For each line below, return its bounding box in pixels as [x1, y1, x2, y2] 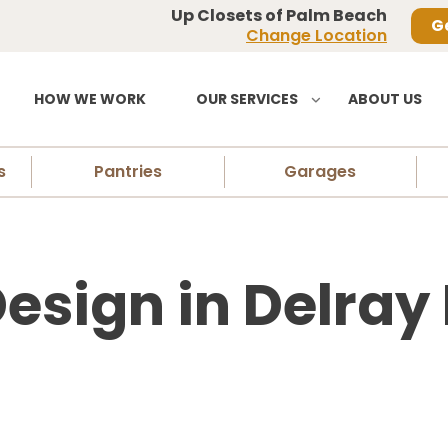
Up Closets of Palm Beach [171, 4, 387, 27]
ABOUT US [348, 89, 422, 110]
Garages [284, 160, 357, 184]
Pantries [93, 160, 162, 184]
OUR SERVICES [196, 89, 298, 110]
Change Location [246, 24, 387, 47]
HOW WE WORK [34, 89, 146, 110]
